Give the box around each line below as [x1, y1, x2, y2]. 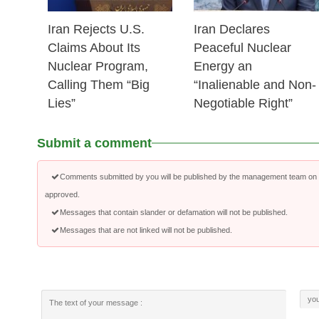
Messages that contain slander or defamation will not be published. [60, 208, 288, 216]
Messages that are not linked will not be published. [60, 226, 232, 234]
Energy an [194, 59, 253, 73]
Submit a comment [37, 136, 152, 150]
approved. [45, 190, 80, 199]
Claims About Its [48, 41, 140, 55]
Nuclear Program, [48, 59, 148, 73]
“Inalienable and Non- [194, 78, 317, 92]
